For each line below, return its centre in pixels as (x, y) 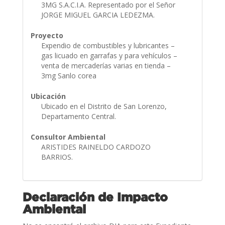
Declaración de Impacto (95, 197)
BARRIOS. (58, 157)
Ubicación (48, 96)
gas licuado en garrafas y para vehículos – (109, 55)
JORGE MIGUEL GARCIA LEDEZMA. (99, 15)
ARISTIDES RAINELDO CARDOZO (96, 147)
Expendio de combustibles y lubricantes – (108, 45)
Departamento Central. (79, 116)
